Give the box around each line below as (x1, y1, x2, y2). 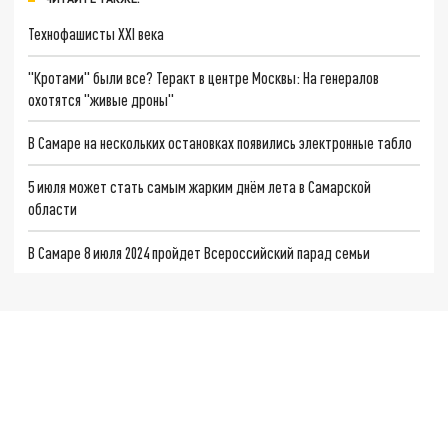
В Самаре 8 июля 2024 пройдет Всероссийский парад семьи (28, 242, 371, 262)
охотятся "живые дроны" (28, 89, 175, 109)
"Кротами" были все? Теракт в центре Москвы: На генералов (28, 67, 380, 87)
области (28, 198, 78, 218)
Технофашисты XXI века (28, 23, 165, 43)
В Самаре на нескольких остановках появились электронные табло (28, 133, 413, 153)
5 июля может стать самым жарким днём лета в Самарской (28, 176, 372, 196)
